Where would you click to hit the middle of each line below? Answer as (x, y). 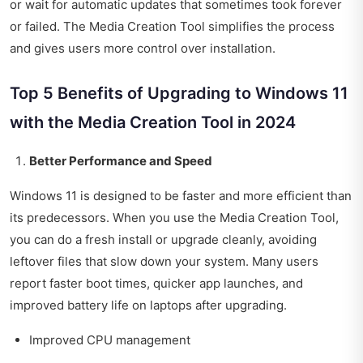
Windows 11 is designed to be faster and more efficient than (181, 195)
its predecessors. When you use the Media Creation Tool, (174, 217)
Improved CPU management (110, 340)
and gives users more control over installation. (143, 48)
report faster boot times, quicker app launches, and (156, 283)
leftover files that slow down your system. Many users (164, 261)
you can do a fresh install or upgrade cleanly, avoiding (163, 239)
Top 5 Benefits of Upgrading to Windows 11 (179, 93)
